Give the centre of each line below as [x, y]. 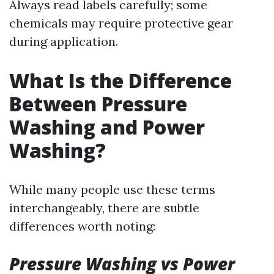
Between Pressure [98, 104]
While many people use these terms [112, 189]
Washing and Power [107, 127]
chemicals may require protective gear [121, 23]
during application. [64, 41]
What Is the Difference [120, 80]
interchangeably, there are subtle [104, 208]
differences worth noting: [82, 226]
